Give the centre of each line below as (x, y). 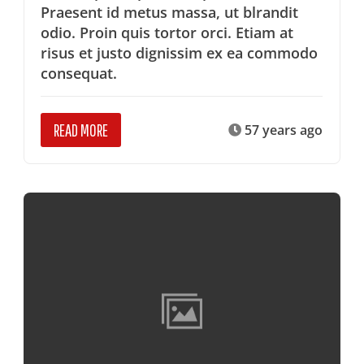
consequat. (79, 73)
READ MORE (81, 130)
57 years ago (282, 130)
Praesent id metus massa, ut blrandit (170, 12)
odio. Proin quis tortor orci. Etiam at (167, 32)
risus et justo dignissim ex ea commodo (180, 52)
